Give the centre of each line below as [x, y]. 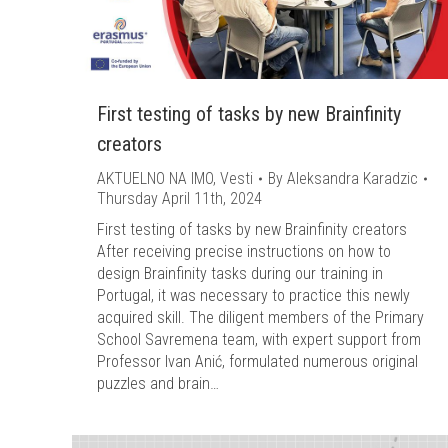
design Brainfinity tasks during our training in [240, 273]
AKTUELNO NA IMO [155, 178]
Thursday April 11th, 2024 [179, 198]
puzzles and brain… [158, 383]
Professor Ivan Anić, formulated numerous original [257, 361]
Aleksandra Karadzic [352, 178]
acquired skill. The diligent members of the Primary [260, 317]
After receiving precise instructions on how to [244, 251]
